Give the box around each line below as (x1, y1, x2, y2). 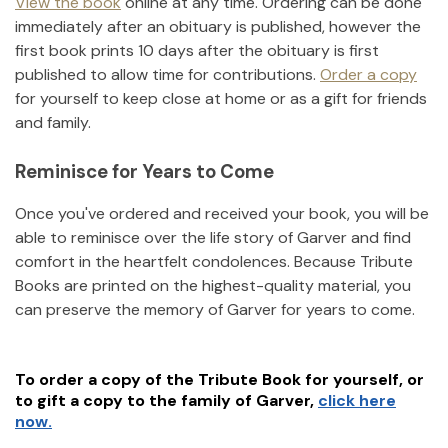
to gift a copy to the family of (15, 390, 252, 412)
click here (318, 390, 396, 412)
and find (351, 227, 411, 249)
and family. (15, 111, 91, 133)
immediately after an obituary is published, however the (15, 15, 421, 37)
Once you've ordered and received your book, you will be (15, 203, 429, 225)
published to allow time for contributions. (15, 63, 316, 85)
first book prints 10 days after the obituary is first (15, 39, 379, 61)
